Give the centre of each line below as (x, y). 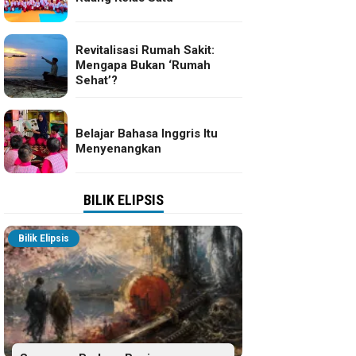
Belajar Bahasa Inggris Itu (147, 133)
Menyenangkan (118, 148)
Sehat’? (97, 80)
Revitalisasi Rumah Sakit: (145, 50)
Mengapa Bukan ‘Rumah (143, 65)
